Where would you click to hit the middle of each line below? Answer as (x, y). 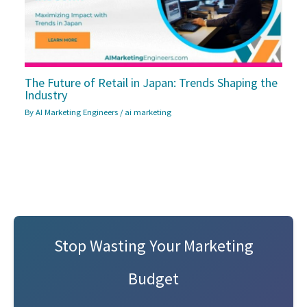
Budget (153, 279)
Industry (47, 95)
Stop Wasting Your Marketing (153, 246)
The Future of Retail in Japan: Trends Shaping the (151, 83)
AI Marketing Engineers (78, 112)
